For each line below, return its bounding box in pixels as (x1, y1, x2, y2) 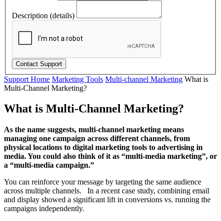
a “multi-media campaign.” (4, 161, 94, 170)
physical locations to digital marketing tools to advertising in (4, 143, 203, 152)
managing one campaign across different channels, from (4, 134, 190, 143)
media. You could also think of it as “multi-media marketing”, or (4, 152, 217, 161)
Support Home (4, 74, 50, 83)
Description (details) (12, 11, 74, 20)
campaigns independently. (4, 204, 84, 213)
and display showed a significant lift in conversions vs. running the (4, 195, 211, 204)
